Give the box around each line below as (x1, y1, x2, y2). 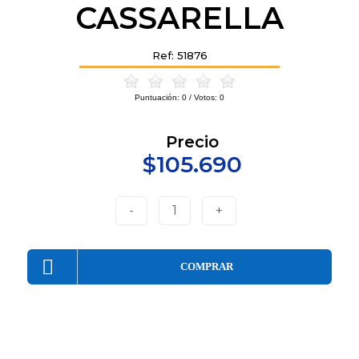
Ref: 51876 (151, 49, 208, 63)
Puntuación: (135, 93, 182, 103)
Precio (165, 132, 219, 152)
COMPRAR (180, 261, 234, 273)
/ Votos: (187, 93, 220, 103)
